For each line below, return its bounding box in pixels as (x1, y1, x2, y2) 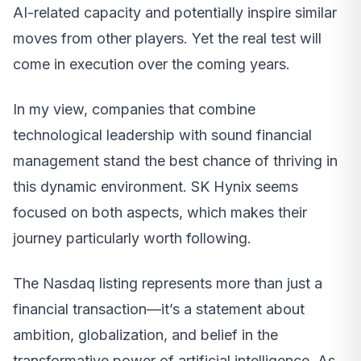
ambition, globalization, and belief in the (13, 326, 278, 344)
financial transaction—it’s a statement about (13, 301, 305, 318)
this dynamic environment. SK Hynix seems (13, 178, 298, 196)
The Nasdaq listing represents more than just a (13, 275, 322, 293)
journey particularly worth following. (13, 230, 251, 247)
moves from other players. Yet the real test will (13, 30, 322, 48)
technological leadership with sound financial (13, 127, 312, 144)
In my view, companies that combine (13, 101, 255, 118)
